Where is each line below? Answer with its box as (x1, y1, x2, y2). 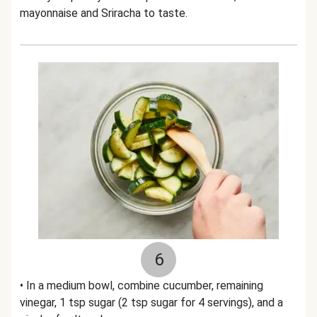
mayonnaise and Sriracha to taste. (20, 6, 188, 20)
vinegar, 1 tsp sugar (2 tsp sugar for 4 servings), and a (20, 296, 283, 309)
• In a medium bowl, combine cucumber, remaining (20, 279, 263, 292)
